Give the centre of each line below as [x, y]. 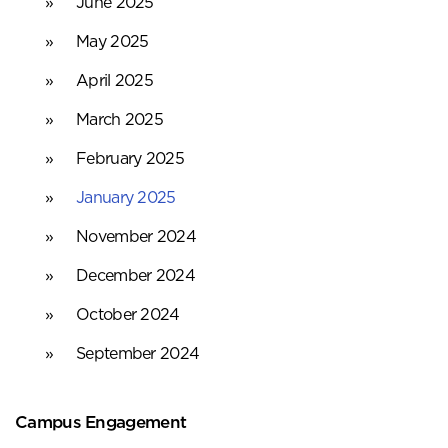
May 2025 [112, 41]
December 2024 [135, 275]
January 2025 [126, 197]
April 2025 [114, 80]
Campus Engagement [101, 422]
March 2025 [119, 119]
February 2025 [130, 158]
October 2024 [128, 314]
